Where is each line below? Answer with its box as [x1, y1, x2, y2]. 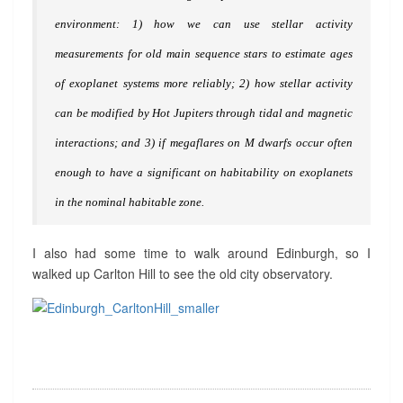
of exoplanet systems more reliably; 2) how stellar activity [55, 76, 353, 90]
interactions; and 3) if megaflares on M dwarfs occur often [55, 136, 353, 149]
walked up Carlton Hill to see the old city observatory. [32, 264, 333, 282]
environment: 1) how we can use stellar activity [55, 17, 353, 31]
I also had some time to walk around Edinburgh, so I [32, 244, 371, 262]
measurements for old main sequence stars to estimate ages [55, 47, 353, 60]
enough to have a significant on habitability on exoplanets [55, 166, 353, 179]
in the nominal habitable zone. [55, 195, 204, 209]
